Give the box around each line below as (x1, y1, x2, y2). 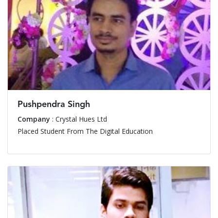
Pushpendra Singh (18, 100, 90, 109)
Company (18, 114, 50, 124)
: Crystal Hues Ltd (50, 114, 107, 124)
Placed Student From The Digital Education (18, 127, 153, 136)
